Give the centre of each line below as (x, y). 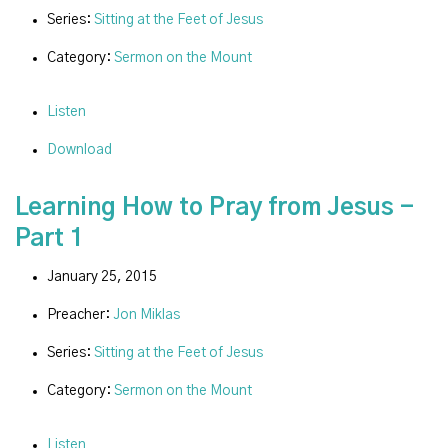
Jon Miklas (146, 314)
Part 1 (49, 239)
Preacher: (80, 314)
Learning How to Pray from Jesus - (214, 208)
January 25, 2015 (102, 276)
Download (79, 150)
